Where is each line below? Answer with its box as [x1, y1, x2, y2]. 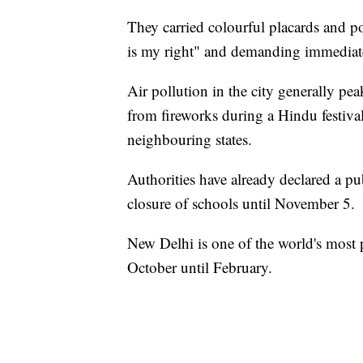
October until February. [127, 257, 272, 278]
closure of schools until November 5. [127, 193, 355, 214]
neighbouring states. [127, 129, 252, 150]
